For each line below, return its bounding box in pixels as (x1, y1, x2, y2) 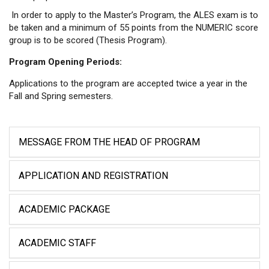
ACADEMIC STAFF (19, 237, 96, 249)
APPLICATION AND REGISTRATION (19, 169, 168, 181)
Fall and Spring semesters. (9, 90, 113, 101)
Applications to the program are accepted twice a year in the (9, 77, 247, 89)
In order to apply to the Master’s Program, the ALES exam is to (9, 9, 258, 20)
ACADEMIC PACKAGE (19, 203, 110, 215)
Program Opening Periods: (9, 56, 122, 67)
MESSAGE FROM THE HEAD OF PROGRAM (19, 136, 200, 148)
